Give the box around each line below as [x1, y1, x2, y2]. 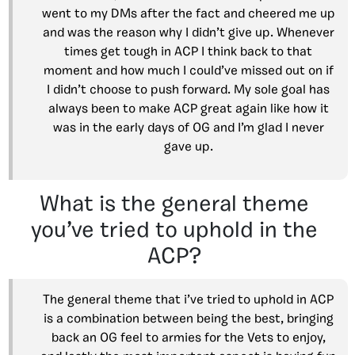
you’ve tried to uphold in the [31, 220, 318, 243]
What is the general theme [40, 194, 309, 217]
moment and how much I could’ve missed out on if [43, 65, 334, 78]
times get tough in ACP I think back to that [64, 46, 312, 59]
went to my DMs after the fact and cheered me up [41, 8, 335, 21]
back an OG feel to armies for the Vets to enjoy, [51, 332, 326, 345]
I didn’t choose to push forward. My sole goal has [47, 84, 330, 97]
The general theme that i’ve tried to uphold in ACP [43, 294, 334, 307]
